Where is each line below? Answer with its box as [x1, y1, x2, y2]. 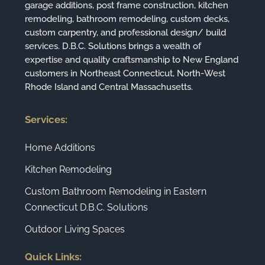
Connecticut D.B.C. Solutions [25, 201, 148, 213]
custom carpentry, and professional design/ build [25, 27, 227, 38]
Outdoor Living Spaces [25, 223, 125, 235]
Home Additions [25, 141, 96, 153]
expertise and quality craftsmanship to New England [25, 54, 239, 65]
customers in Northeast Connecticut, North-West [25, 67, 226, 79]
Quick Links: [25, 250, 82, 263]
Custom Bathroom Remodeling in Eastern [25, 185, 207, 197]
